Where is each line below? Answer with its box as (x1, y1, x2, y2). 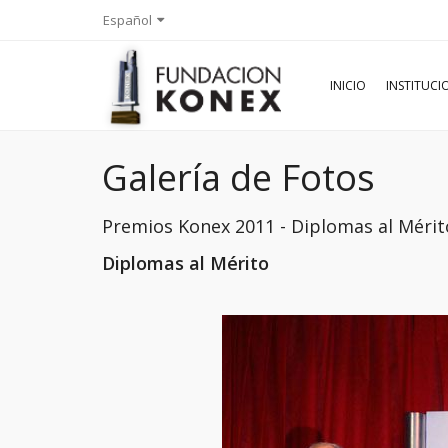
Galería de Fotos (102, 153, 375, 202)
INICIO (330, 77, 366, 94)
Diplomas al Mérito (102, 251, 269, 275)
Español (103, 11, 152, 29)
